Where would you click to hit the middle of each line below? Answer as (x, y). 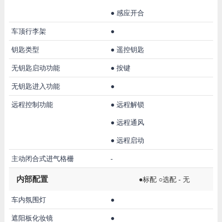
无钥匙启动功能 (35, 68)
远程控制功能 (32, 104)
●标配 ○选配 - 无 (164, 179)
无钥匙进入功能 (35, 86)
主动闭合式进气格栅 (42, 158)
